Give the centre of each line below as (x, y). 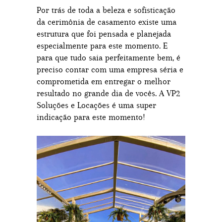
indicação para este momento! (91, 117)
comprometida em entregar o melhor (104, 81)
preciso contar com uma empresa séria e (110, 69)
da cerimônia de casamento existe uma (107, 22)
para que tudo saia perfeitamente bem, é (109, 57)
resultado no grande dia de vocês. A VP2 (108, 93)
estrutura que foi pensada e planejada (104, 34)
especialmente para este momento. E (102, 46)
